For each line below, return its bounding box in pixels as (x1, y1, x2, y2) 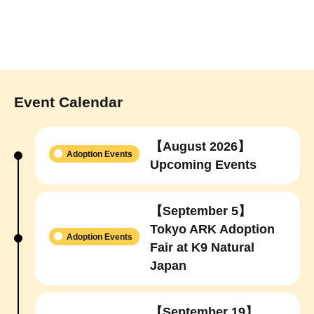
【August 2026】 (150, 139, 250, 153)
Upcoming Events (150, 157, 257, 172)
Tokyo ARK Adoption (150, 221, 275, 236)
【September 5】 (150, 203, 251, 218)
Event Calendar (14, 93, 123, 110)
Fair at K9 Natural (150, 240, 254, 254)
